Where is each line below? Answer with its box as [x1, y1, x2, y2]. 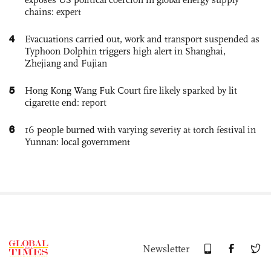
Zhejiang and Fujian [25, 57, 107, 69]
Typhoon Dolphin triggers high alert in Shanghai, [25, 45, 226, 57]
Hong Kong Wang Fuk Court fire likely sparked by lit [25, 84, 237, 96]
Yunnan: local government [25, 135, 130, 148]
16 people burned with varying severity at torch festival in [25, 123, 256, 135]
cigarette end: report [25, 96, 106, 108]
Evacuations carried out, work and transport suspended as [25, 33, 260, 45]
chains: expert [25, 5, 81, 18]
